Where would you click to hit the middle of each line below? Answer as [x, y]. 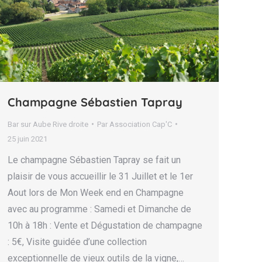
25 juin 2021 [27, 139]
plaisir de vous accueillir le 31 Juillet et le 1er [100, 176]
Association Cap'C [141, 124]
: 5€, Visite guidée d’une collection [77, 242]
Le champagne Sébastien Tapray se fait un [94, 160]
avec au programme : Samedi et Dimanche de [99, 209]
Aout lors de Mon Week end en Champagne [96, 192]
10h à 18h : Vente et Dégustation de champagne [105, 225]
